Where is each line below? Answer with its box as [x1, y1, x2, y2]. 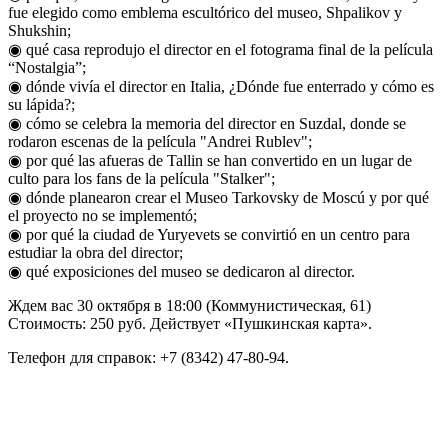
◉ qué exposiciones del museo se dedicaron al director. [8, 262, 355, 280]
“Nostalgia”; [8, 58, 86, 76]
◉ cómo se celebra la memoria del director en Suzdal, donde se [8, 114, 406, 132]
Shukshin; [8, 21, 71, 39]
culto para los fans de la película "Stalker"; [8, 169, 275, 187]
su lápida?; [8, 95, 75, 113]
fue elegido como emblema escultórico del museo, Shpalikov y [8, 3, 402, 21]
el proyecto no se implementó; [8, 206, 197, 224]
